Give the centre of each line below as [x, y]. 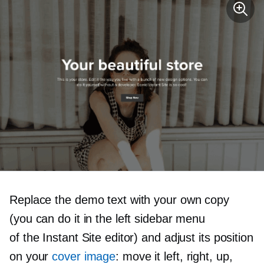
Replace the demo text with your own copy [119, 200]
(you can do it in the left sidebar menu [108, 219]
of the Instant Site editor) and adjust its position [131, 238]
